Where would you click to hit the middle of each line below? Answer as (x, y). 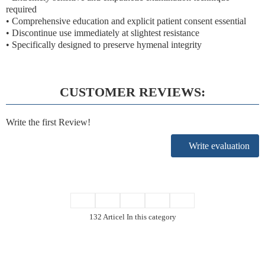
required (21, 9)
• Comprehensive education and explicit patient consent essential (126, 21)
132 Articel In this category (132, 217)
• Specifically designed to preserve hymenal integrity (104, 45)
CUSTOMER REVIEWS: (132, 92)
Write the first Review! (48, 122)
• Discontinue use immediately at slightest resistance (103, 33)
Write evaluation (218, 146)
